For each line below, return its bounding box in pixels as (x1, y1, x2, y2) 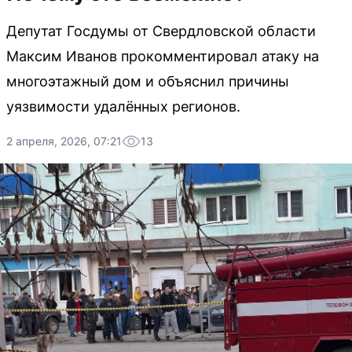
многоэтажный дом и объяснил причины (6, 73, 289, 90)
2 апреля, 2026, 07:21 (6, 134, 122, 148)
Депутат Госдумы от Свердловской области (6, 23, 316, 39)
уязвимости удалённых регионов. (6, 98, 240, 115)
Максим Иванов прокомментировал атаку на (6, 48, 319, 64)
